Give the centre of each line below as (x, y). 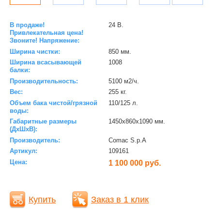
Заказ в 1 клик (120, 199)
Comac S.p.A (127, 140)
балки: (20, 70)
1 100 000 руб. (134, 163)
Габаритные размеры (43, 122)
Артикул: (23, 151)
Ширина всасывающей (46, 62)
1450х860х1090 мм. (137, 122)
